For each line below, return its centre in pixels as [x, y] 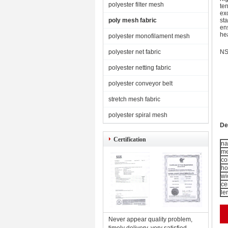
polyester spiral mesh [138, 115]
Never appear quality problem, [150, 219]
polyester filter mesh [136, 5]
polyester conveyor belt [140, 83]
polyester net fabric [135, 52]
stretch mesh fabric [134, 99]
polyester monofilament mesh [149, 36]
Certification [130, 139]
